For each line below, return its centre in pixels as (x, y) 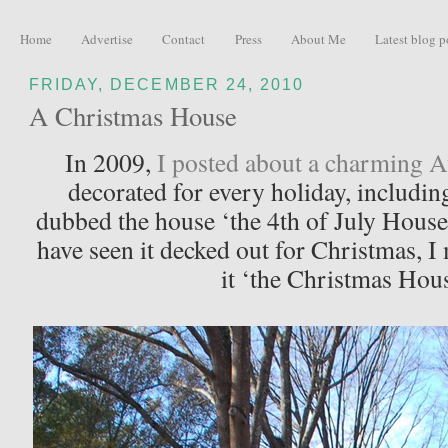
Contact (184, 38)
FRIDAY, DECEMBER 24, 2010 (166, 83)
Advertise (107, 38)
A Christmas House (133, 116)
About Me (318, 38)
